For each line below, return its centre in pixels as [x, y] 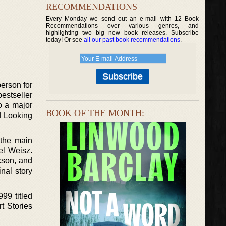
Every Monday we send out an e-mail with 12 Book [123, 19]
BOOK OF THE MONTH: [95, 113]
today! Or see [65, 40]
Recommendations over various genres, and [123, 26]
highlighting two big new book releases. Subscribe [123, 33]
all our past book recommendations [132, 40]
